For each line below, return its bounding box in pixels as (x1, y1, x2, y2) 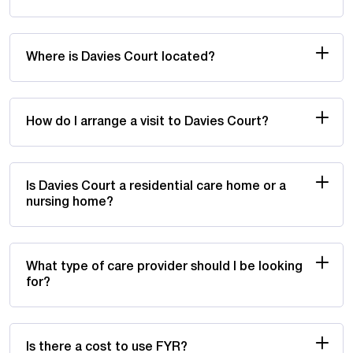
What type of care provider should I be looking (26, 261, 303, 273)
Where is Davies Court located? (26, 51, 215, 63)
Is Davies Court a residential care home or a (26, 180, 286, 192)
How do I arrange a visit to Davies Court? (26, 116, 269, 128)
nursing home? (26, 196, 113, 208)
